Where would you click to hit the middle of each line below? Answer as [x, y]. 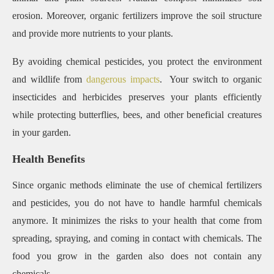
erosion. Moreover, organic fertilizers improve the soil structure [137, 16]
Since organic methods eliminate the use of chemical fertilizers [137, 185]
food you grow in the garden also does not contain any [137, 256]
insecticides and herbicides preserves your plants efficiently [137, 97]
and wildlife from [49, 80]
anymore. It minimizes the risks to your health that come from [137, 221]
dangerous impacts [123, 80]
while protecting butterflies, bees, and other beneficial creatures [137, 115]
